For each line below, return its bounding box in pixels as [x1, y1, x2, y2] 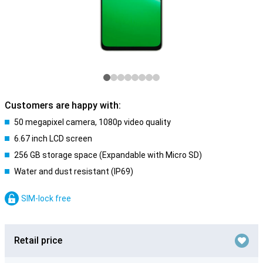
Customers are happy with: [5, 100, 121, 111]
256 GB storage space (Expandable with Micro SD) [14, 150, 202, 160]
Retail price [14, 235, 62, 246]
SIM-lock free [21, 194, 71, 203]
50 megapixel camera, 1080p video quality [14, 117, 171, 127]
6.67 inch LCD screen [14, 134, 92, 143]
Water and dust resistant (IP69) [14, 167, 133, 176]
